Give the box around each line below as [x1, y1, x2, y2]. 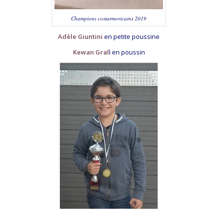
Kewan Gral [73, 47, 109, 56]
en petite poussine [103, 32, 160, 41]
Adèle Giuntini [58, 32, 103, 41]
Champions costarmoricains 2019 [71, 14, 147, 22]
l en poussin [109, 47, 145, 56]
